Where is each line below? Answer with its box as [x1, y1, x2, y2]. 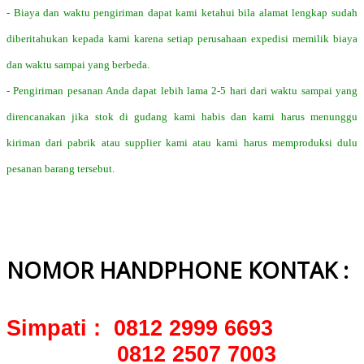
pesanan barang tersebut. [6, 162, 115, 175]
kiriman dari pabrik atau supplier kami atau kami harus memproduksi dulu [6, 136, 357, 149]
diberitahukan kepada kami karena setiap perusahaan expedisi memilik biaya [6, 32, 357, 45]
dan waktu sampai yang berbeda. [6, 58, 149, 71]
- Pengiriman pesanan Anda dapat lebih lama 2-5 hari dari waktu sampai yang [6, 84, 357, 97]
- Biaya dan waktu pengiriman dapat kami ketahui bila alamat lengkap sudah [6, 6, 357, 19]
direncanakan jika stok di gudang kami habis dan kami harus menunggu [6, 110, 357, 123]
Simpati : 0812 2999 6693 [6, 314, 273, 340]
